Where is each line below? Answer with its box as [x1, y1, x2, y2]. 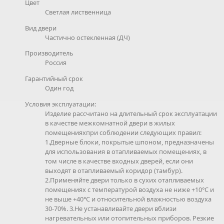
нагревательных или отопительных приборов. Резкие [45, 213, 214, 222]
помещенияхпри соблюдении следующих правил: [45, 127, 201, 137]
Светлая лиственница [45, 7, 111, 16]
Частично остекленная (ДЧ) [45, 32, 130, 42]
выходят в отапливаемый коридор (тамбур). [45, 165, 182, 175]
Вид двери [25, 23, 56, 32]
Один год [45, 83, 73, 93]
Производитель [25, 48, 73, 58]
